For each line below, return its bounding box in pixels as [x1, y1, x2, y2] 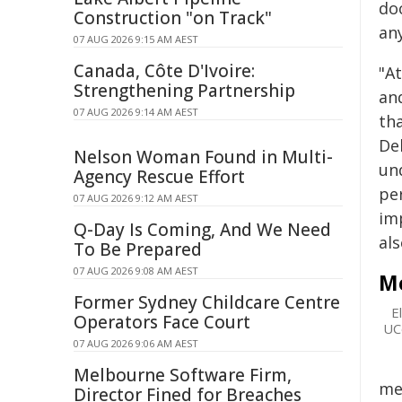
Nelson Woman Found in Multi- [74, 145, 333, 169]
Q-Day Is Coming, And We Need [74, 218, 331, 241]
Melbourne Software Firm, [74, 363, 292, 387]
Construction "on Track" [74, 6, 272, 30]
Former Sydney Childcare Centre [74, 291, 340, 314]
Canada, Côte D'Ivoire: [74, 59, 255, 83]
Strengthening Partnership [74, 79, 295, 102]
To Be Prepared [74, 238, 202, 261]
